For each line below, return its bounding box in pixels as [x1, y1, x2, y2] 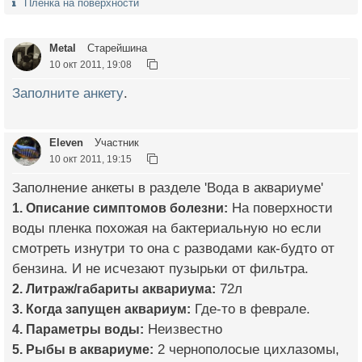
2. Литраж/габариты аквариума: [12, 280, 216, 296]
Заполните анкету [12, 86, 124, 101]
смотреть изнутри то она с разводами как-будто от [12, 240, 335, 256]
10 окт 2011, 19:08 [49, 59, 132, 69]
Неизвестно [144, 321, 222, 337]
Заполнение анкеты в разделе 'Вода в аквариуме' [12, 179, 323, 196]
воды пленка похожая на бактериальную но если [12, 220, 322, 236]
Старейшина [84, 42, 147, 54]
